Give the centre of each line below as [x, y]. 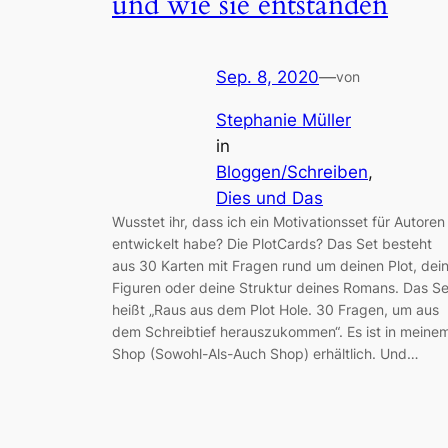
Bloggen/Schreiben [292, 171]
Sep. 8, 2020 [267, 77]
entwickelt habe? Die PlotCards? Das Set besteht [272, 243]
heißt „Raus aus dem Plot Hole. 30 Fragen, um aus [275, 309]
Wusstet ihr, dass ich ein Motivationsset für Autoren [278, 221]
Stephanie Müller [283, 119]
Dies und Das [269, 197]
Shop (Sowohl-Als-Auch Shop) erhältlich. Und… [265, 353]
